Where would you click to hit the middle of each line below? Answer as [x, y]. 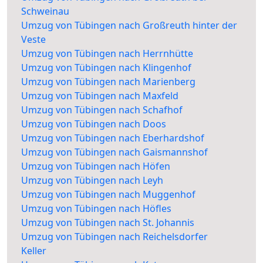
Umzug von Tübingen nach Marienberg [108, 82]
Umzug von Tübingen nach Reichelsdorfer [114, 237]
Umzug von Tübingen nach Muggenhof [108, 195]
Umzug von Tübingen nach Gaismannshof [114, 152]
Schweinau [45, 11]
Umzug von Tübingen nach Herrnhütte [107, 54]
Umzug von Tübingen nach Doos [94, 124]
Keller [34, 251]
